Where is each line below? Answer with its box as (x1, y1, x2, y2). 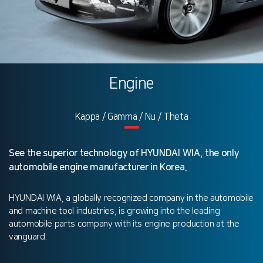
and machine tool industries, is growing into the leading (9, 205, 220, 216)
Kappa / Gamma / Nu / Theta (75, 111, 188, 122)
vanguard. (9, 231, 47, 242)
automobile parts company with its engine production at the (9, 218, 240, 229)
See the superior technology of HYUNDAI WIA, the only (9, 147, 239, 159)
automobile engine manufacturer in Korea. (9, 161, 187, 173)
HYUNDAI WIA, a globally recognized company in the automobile (9, 193, 254, 203)
